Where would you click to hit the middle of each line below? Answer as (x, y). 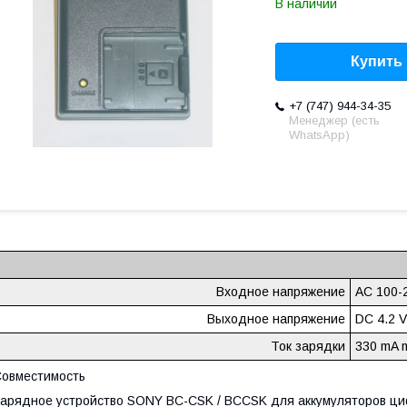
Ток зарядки (308, 347)
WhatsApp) (319, 135)
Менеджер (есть (334, 121)
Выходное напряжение (276, 319)
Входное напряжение (281, 292)
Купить (377, 62)
